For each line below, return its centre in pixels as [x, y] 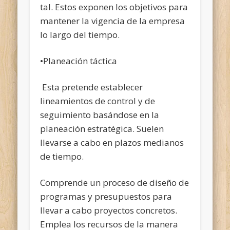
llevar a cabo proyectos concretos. [109, 210]
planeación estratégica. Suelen [102, 128]
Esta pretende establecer [92, 87]
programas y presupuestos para [106, 196]
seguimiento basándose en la [100, 114]
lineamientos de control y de [98, 101]
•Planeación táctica [79, 61]
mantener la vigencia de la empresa [113, 21]
